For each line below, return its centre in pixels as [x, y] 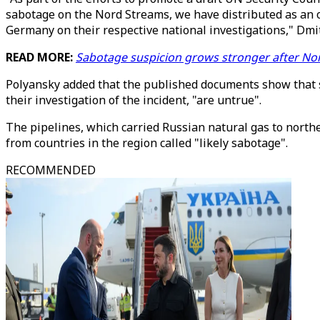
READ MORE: [41, 57]
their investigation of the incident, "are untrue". [134, 100]
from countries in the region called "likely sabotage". [147, 143]
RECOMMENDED [51, 170]
